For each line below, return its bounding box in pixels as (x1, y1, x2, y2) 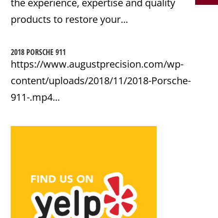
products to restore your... (11, 13, 128, 26)
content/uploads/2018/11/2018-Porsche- (11, 74, 191, 87)
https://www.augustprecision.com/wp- (11, 57, 184, 71)
